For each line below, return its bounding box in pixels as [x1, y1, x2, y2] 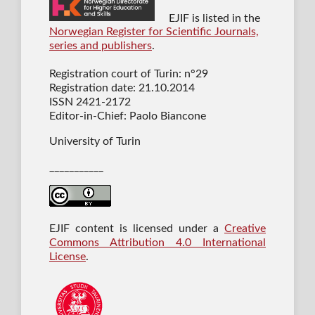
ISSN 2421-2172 [49, 96, 131, 108]
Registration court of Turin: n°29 [49, 68, 208, 80]
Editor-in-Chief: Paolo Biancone [49, 110, 206, 122]
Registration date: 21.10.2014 [49, 82, 195, 94]
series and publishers [49, 40, 152, 52]
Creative [224, 223, 266, 235]
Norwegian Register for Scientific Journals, [49, 26, 259, 38]
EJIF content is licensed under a [49, 223, 225, 235]
